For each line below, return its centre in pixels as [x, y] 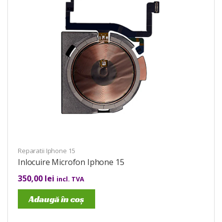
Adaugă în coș [56, 199]
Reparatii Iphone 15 [47, 150]
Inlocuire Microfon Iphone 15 [71, 162]
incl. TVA [70, 179]
